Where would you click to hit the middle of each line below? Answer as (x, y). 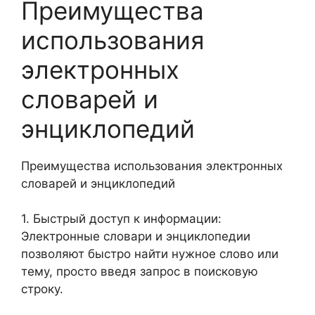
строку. (42, 289)
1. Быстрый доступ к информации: (121, 219)
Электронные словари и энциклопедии (136, 236)
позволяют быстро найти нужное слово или (150, 254)
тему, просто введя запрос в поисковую (140, 271)
